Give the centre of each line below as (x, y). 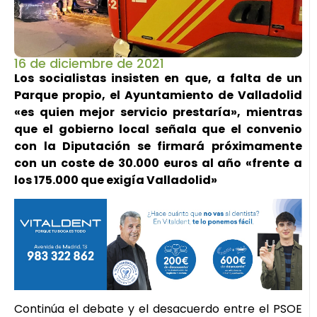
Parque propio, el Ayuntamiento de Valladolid (158, 95)
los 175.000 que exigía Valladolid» (116, 180)
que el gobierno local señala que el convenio (158, 129)
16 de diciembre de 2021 (89, 63)
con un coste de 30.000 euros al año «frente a (158, 163)
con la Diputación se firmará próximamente (158, 146)
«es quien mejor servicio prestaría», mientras (158, 112)
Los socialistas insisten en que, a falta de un (158, 78)
